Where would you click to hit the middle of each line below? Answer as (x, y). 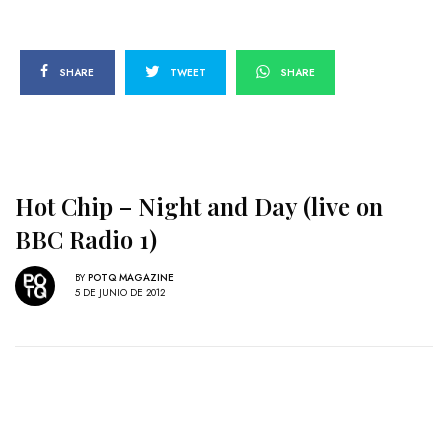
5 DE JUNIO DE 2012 (120, 293)
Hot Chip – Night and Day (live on (199, 205)
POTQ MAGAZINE (131, 278)
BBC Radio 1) (86, 238)
